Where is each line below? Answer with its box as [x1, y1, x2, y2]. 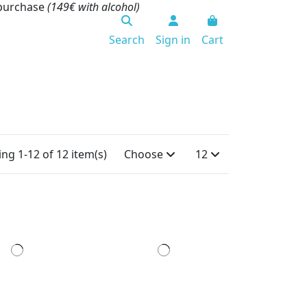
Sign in [156, 32, 191, 47]
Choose [123, 146, 163, 162]
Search [109, 32, 145, 47]
